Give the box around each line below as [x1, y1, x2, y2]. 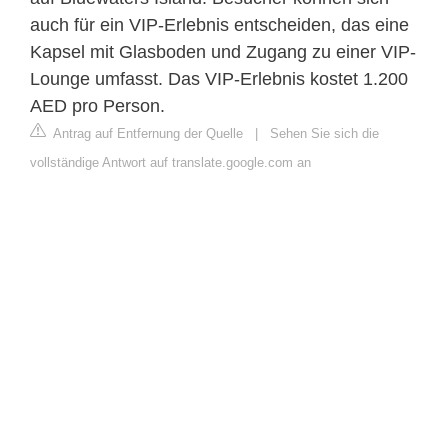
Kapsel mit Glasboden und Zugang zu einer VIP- [30, 41, 416, 62]
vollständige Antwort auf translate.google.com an [30, 154, 311, 170]
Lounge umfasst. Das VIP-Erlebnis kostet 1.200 [30, 68, 408, 89]
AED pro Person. [30, 95, 165, 116]
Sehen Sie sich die [270, 125, 379, 141]
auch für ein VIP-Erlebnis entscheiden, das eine [30, 14, 409, 35]
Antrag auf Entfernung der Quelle [50, 125, 243, 141]
